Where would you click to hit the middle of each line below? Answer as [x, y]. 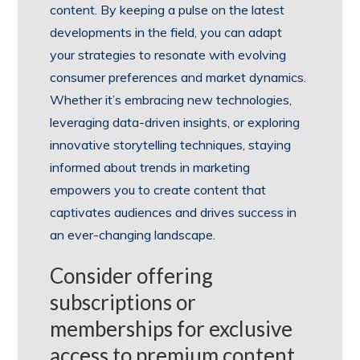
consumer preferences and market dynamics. [178, 78]
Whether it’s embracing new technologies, [171, 100]
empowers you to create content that [158, 190]
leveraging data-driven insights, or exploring [175, 123]
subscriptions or [123, 303]
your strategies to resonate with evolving [168, 55]
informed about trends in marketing [150, 168]
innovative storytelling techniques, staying [171, 145]
